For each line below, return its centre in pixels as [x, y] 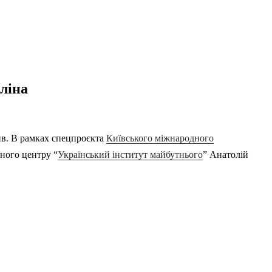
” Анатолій [226, 154]
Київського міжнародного [160, 138]
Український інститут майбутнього [130, 154]
